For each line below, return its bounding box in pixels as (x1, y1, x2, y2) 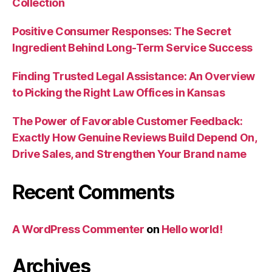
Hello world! (161, 222, 223, 236)
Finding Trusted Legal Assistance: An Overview (12, 69, 255, 83)
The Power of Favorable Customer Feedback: (12, 114, 243, 127)
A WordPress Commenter (12, 222, 144, 236)
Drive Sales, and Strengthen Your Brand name (12, 147, 246, 160)
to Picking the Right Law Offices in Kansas (12, 86, 225, 99)
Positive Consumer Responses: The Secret (12, 24, 231, 38)
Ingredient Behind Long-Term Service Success (12, 41, 253, 54)
